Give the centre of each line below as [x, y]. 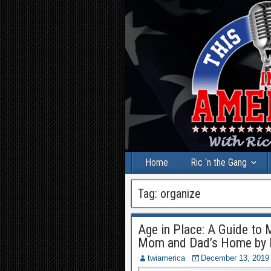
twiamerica [166, 258]
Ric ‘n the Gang [219, 162]
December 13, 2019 [235, 258]
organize [181, 194]
